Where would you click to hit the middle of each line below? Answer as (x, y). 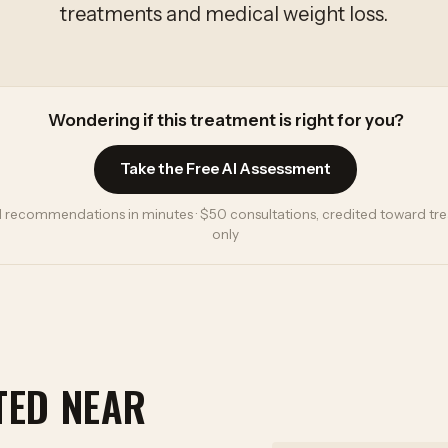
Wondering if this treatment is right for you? (225, 120)
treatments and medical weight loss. (224, 14)
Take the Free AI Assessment (225, 169)
